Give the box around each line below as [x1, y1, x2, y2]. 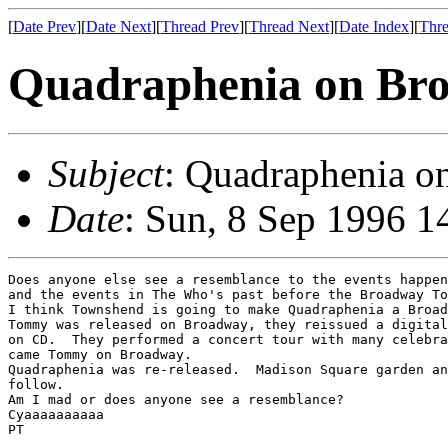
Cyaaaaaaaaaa [8, 406, 104, 422]
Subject [48, 151, 164, 195]
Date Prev [13, 18, 76, 35]
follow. [8, 376, 64, 392]
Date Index [339, 18, 409, 35]
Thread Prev [161, 18, 239, 35]
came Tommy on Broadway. [8, 346, 192, 362]
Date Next [86, 18, 151, 35]
